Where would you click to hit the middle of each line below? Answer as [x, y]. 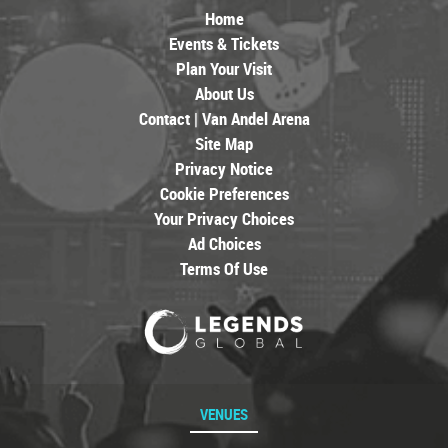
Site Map [224, 143]
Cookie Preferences [224, 193]
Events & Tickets [224, 43]
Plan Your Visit [224, 68]
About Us [224, 93]
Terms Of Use [224, 268]
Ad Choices [224, 243]
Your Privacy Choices [224, 218]
